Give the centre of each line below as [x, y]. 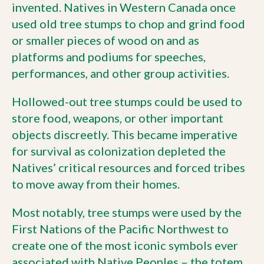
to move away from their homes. [96, 184]
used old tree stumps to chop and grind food [128, 24]
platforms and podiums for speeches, [109, 57]
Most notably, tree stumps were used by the [127, 212]
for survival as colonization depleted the [119, 151]
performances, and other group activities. [121, 73]
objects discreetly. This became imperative [125, 134]
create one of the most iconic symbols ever [125, 245]
